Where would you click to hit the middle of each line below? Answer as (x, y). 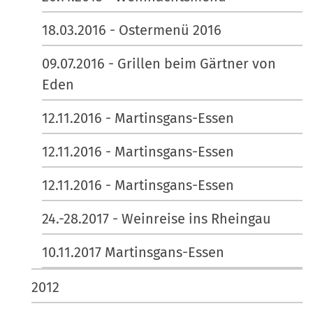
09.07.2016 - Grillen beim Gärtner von (159, 63)
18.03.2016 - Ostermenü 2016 (132, 30)
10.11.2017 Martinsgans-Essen (133, 252)
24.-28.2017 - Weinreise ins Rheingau (156, 218)
